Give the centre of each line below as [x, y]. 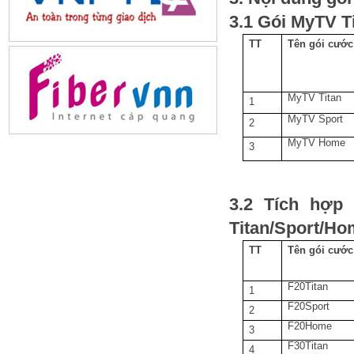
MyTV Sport [315, 119]
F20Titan [307, 286]
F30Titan [307, 346]
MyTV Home [316, 143]
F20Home [309, 326]
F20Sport [308, 306]
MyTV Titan [314, 98]
